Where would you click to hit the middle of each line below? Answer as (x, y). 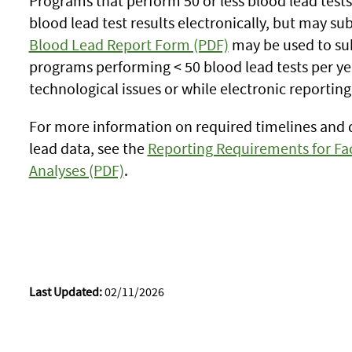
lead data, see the (88, 148)
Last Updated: (65, 291)
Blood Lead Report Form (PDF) (128, 44)
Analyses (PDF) (76, 170)
